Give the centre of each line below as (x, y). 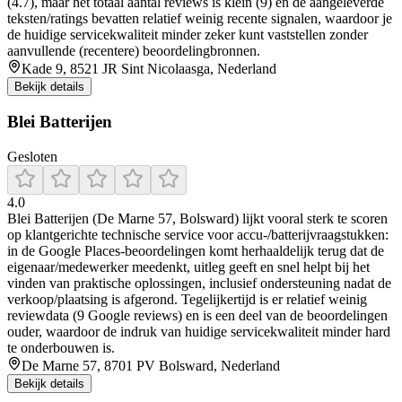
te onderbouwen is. (61, 348)
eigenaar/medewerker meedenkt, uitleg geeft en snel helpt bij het (188, 267)
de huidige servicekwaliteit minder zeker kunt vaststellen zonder (188, 34)
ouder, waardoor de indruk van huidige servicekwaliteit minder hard (199, 332)
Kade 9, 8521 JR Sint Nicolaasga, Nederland (149, 68)
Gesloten (32, 157)
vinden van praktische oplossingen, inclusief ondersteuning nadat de (199, 284)
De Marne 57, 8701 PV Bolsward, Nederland (151, 366)
